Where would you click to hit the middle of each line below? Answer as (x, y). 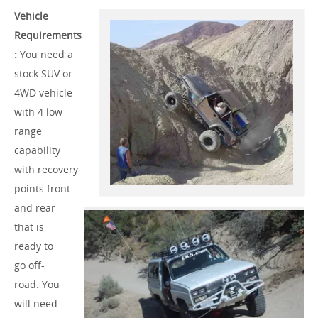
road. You (37, 285)
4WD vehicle (43, 93)
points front (42, 189)
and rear (35, 208)
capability (37, 150)
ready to (34, 246)
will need (36, 304)
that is (29, 227)
